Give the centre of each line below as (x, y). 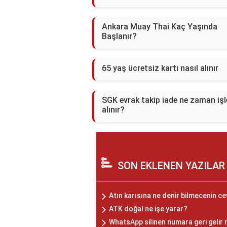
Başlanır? (119, 36)
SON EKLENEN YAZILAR (171, 166)
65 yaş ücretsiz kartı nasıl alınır (160, 68)
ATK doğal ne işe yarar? (148, 209)
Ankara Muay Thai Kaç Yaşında (160, 27)
